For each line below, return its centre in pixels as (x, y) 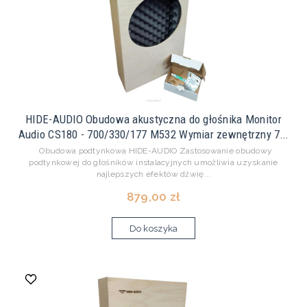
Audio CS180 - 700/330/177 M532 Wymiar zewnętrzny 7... (153, 135)
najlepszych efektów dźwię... (153, 174)
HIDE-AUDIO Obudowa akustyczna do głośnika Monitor (153, 120)
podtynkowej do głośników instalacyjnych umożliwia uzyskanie (153, 163)
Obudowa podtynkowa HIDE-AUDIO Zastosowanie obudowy (153, 151)
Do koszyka (153, 229)
